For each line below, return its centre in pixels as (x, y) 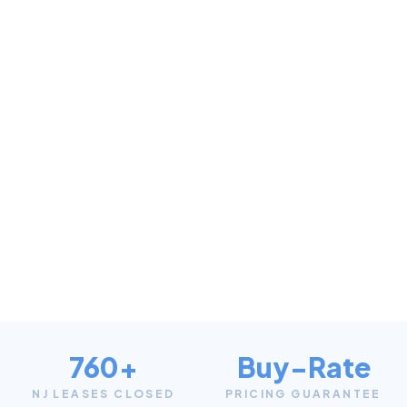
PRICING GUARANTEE (303, 394)
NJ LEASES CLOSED (104, 394)
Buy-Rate (303, 367)
